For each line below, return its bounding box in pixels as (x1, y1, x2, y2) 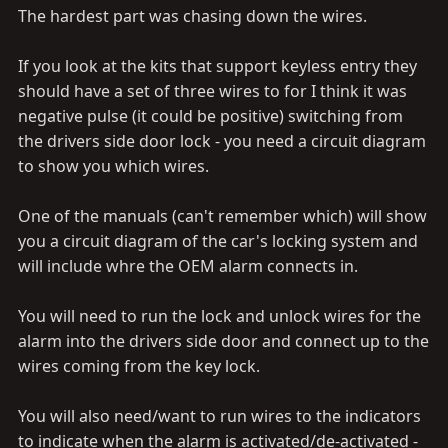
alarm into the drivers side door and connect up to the (18, 330, 429, 352)
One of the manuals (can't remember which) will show (18, 205, 427, 227)
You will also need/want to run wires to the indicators (18, 405, 421, 427)
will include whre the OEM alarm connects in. (18, 255, 358, 277)
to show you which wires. (18, 155, 209, 177)
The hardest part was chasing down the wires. (18, 5, 367, 27)
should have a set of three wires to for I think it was (18, 80, 407, 102)
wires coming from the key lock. (18, 355, 260, 377)
